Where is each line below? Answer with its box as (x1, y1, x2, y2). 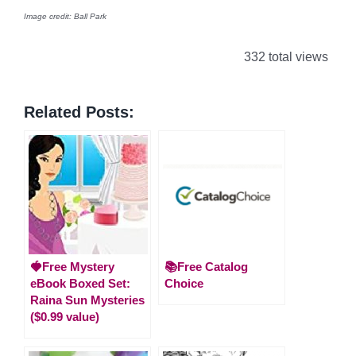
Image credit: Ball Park (24, 12, 106, 21)
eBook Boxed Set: (30, 276, 130, 290)
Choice (164, 276, 203, 290)
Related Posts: (24, 103, 134, 121)
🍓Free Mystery (30, 259, 114, 273)
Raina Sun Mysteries (30, 292, 145, 307)
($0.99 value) (30, 309, 99, 323)
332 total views (241, 50, 328, 64)
